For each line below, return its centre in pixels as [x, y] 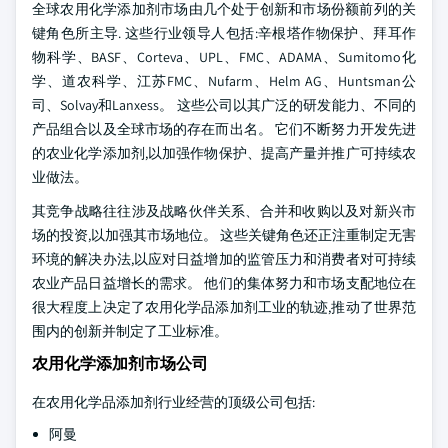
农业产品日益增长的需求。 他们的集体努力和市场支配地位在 [224, 283]
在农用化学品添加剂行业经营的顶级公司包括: [173, 402]
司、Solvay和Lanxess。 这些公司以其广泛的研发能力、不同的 [224, 105]
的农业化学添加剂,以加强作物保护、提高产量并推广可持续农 [224, 153]
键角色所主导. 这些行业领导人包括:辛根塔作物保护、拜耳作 [224, 33]
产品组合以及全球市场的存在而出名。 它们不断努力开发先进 [224, 129]
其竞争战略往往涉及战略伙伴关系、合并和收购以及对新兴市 [224, 211]
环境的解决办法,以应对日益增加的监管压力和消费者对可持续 [224, 259]
